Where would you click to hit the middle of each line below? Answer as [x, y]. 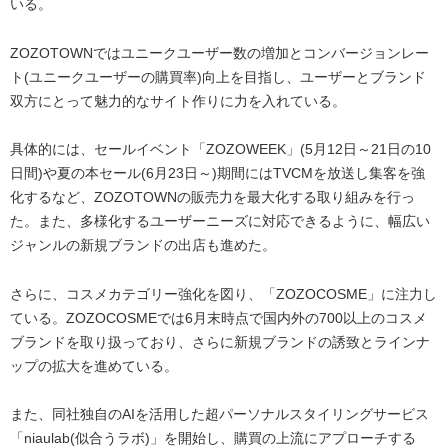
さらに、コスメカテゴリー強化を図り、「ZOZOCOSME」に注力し [223, 293]
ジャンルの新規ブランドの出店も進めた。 [143, 245]
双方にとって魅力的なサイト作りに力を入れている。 [178, 100]
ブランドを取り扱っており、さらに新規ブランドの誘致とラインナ [220, 341]
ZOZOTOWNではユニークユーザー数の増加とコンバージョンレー [219, 52]
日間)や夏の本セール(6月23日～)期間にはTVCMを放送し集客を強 [217, 173]
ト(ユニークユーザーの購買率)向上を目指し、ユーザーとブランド [218, 76]
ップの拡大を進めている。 [94, 365]
